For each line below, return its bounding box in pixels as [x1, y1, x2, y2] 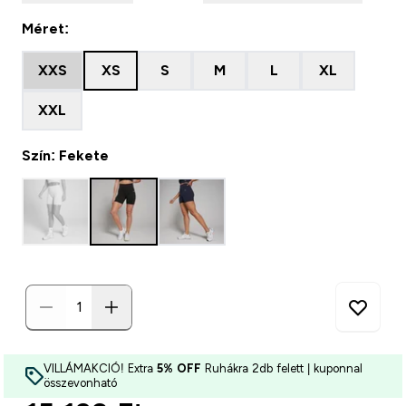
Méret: [22, 21, 69, 36]
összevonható [43, 376, 117, 390]
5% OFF [157, 362, 201, 375]
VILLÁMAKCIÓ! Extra [43, 362, 157, 375]
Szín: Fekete [22, 148, 109, 163]
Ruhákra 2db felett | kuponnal [201, 362, 362, 375]
